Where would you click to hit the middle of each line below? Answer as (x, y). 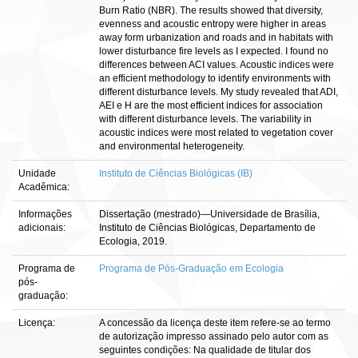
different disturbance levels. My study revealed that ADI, (219, 92)
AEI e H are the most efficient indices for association (211, 105)
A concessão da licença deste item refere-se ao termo (215, 323)
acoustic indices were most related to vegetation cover (216, 133)
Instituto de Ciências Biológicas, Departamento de (207, 228)
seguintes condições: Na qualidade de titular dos (205, 350)
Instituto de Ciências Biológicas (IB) (176, 173)
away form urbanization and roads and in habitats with (216, 38)
